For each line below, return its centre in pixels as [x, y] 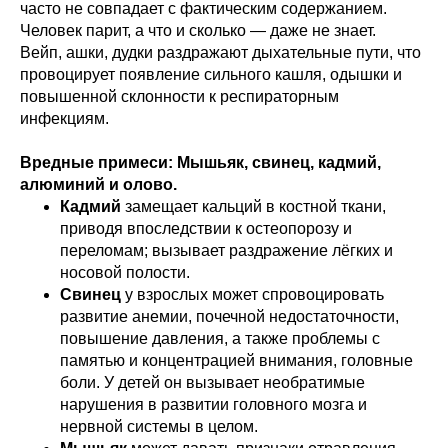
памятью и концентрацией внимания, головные [236, 360]
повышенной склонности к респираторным [179, 96]
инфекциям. [64, 118]
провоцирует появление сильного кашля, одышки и [211, 74]
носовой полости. [125, 272]
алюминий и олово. [98, 184]
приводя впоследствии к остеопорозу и [206, 228]
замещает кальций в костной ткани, [253, 206]
